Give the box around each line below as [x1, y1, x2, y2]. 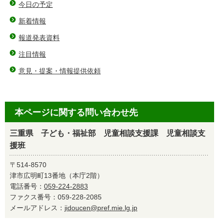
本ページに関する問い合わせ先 [15, 108, 138, 117]
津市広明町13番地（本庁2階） [10, 172, 104, 179]
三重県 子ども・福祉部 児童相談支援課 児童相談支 [10, 129, 205, 137]
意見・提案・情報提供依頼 [19, 67, 101, 75]
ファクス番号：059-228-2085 [10, 193, 109, 201]
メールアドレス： [10, 204, 65, 212]
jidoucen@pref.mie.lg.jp [65, 204, 137, 212]
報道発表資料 [19, 34, 60, 42]
